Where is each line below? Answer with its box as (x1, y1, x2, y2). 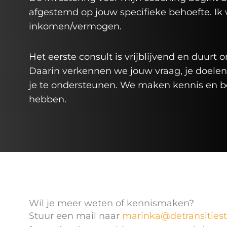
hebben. (29, 93, 66, 105)
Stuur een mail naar (29, 210, 122, 221)
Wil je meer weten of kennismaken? (29, 197, 194, 209)
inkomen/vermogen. (29, 21, 122, 32)
